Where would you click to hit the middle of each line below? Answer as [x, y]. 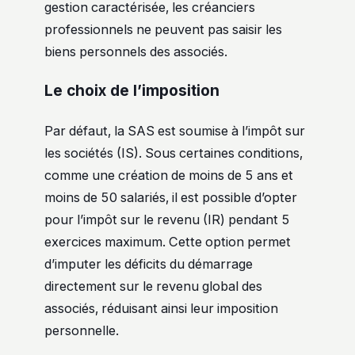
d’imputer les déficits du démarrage [149, 264]
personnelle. [82, 331]
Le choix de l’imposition [132, 91]
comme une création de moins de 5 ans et [169, 176]
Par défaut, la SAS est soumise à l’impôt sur [175, 131]
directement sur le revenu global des [153, 286]
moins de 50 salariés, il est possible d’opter [171, 198]
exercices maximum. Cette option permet [168, 242]
